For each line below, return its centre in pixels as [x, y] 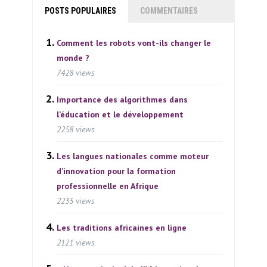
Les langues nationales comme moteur [133, 156]
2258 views [76, 130]
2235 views [76, 201]
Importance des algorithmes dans [122, 100]
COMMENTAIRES [169, 11]
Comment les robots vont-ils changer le [134, 43]
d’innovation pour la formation [116, 171]
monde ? [73, 58]
